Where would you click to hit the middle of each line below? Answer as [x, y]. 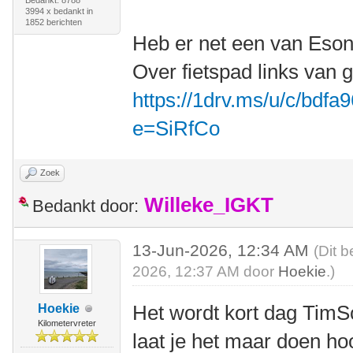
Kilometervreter [67, 323]
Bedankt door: [85, 206]
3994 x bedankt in [59, 11]
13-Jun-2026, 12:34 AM [223, 250]
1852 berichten [53, 22]
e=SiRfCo [176, 128]
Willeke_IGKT [209, 205]
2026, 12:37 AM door [206, 271]
